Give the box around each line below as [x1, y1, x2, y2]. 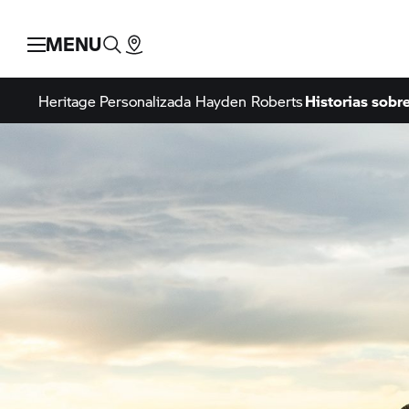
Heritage [37, 90, 96, 112]
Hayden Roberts [195, 90, 303, 112]
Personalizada [100, 90, 191, 112]
